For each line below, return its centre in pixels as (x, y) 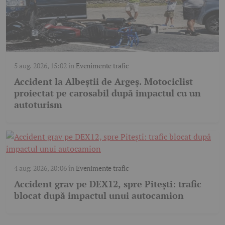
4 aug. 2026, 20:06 (40, 168)
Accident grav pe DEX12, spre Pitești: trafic (108, 184)
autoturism (38, 105)
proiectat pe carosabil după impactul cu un (107, 93)
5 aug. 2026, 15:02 (40, 66)
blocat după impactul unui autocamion (99, 196)
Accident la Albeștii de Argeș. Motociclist (103, 82)
